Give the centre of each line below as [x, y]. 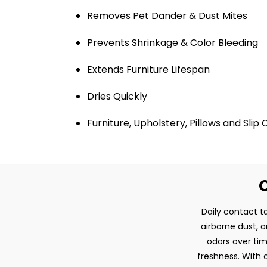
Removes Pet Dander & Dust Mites [167, 16]
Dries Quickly [118, 96]
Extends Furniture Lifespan [148, 69]
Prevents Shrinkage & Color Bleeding [173, 43]
